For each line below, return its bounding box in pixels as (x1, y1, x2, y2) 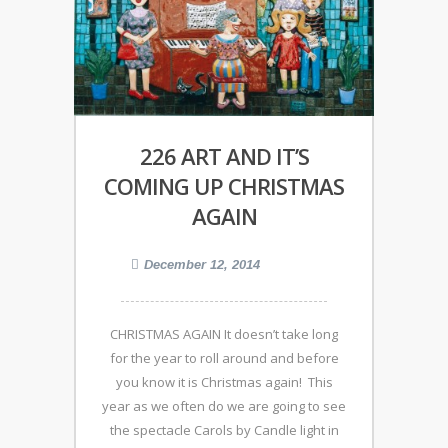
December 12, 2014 (144, 257, 260, 273)
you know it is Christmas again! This (115, 373, 333, 392)
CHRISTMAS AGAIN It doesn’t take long (110, 325, 338, 344)
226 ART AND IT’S (139, 141, 309, 172)
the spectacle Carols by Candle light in (109, 421, 339, 440)
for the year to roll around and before (109, 349, 339, 368)
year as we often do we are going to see (102, 397, 346, 416)
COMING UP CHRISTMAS (104, 171, 344, 202)
